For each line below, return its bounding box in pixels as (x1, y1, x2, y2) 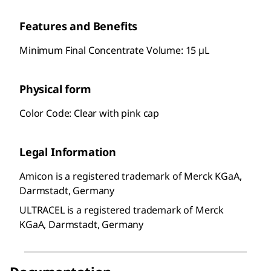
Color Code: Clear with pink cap (19, 106, 160, 120)
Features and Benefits (19, 19, 138, 34)
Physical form (19, 82, 91, 97)
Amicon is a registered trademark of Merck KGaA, (19, 169, 242, 183)
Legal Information (19, 145, 116, 160)
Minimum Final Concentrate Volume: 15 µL (19, 44, 209, 57)
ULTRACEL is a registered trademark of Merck (19, 203, 224, 217)
